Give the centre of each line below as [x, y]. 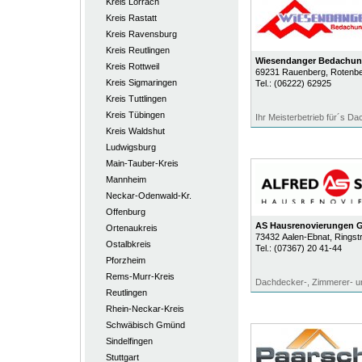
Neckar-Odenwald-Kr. [148, 196]
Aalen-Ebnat [305, 237]
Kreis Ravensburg [141, 34]
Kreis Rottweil [132, 66]
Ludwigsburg [130, 147]
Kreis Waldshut [135, 131]
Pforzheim [125, 260]
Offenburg [125, 212]
